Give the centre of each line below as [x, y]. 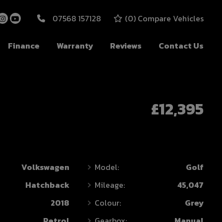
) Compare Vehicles [168, 18]
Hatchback [48, 185]
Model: [107, 167]
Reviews [126, 46]
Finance [24, 46]
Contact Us [181, 46]
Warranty [75, 46]
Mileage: [110, 185]
